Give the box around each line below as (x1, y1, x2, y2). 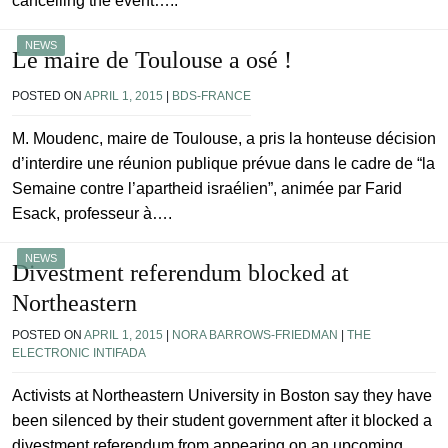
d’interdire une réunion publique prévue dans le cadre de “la (12, 155, 435, 173)
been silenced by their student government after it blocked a (12, 412, 432, 430)
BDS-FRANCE (172, 89, 251, 104)
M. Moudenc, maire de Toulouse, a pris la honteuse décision (12, 130, 436, 148)
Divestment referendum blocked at (12, 260, 349, 287)
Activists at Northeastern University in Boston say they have (12, 387, 432, 405)
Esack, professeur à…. (12, 205, 172, 223)
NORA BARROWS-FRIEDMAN (172, 328, 338, 343)
